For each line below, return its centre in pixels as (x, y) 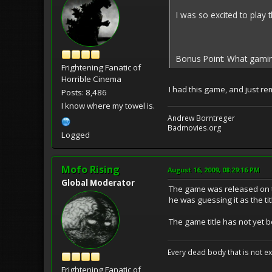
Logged (76, 134)
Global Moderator (98, 182)
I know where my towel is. (108, 105)
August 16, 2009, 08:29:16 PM (214, 169)
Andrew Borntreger (201, 118)
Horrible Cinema (91, 79)
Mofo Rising (90, 169)
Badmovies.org (195, 127)
